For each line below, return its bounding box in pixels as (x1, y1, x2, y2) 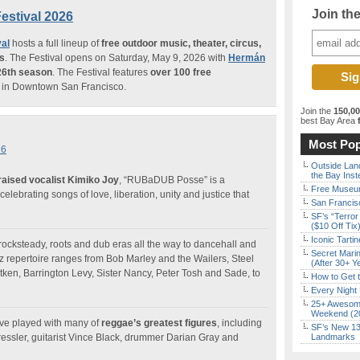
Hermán (228, 52, 265, 63)
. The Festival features (52, 67, 150, 78)
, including (217, 317, 262, 329)
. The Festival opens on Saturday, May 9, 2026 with (5, 52, 228, 63)
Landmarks (311, 332, 355, 342)
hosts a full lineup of (10, 38, 99, 49)
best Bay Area (301, 116, 355, 125)
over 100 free (150, 67, 211, 78)
